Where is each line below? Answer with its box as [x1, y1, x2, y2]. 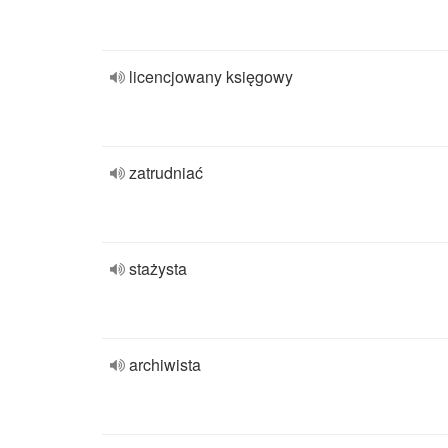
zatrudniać [129, 161, 203, 184]
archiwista [129, 353, 201, 376]
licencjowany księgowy [129, 65, 293, 88]
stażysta [129, 257, 187, 280]
